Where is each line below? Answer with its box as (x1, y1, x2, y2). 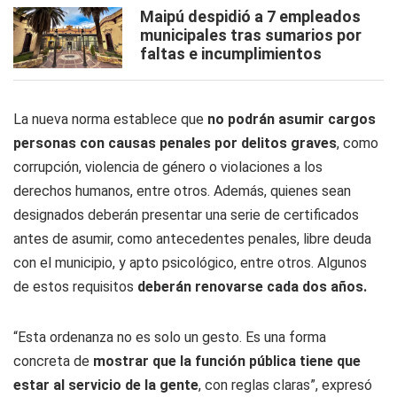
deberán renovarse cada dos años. (137, 278, 367, 295)
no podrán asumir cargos (204, 111, 376, 128)
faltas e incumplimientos (140, 44, 322, 63)
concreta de (13, 353, 90, 370)
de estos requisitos (13, 278, 137, 295)
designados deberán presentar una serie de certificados (13, 206, 359, 223)
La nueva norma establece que (13, 111, 204, 128)
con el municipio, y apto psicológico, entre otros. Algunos (13, 254, 367, 271)
